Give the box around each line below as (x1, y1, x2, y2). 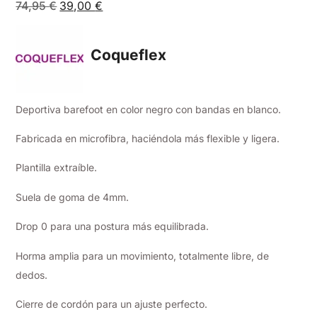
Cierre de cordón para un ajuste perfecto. (16, 297, 208, 310)
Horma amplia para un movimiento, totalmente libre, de (16, 249, 270, 262)
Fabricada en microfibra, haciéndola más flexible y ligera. (16, 132, 280, 144)
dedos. (16, 268, 48, 281)
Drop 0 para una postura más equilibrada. (16, 220, 209, 233)
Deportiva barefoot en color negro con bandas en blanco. (16, 103, 282, 115)
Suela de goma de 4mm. (16, 190, 129, 203)
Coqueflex (91, 46, 167, 64)
